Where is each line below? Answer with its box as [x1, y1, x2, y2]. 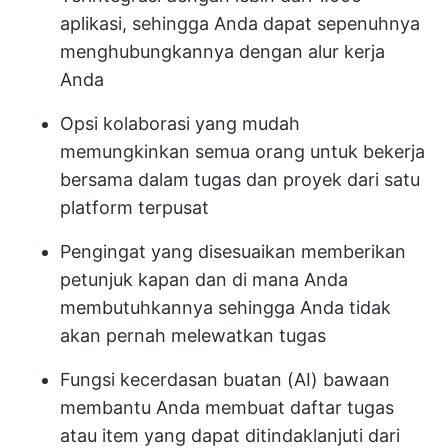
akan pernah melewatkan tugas [60, 324, 326, 346]
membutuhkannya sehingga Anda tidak [60, 296, 391, 318]
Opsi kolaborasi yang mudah [60, 112, 300, 134]
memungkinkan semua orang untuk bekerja [60, 140, 425, 162]
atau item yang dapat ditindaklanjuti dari [60, 424, 400, 446]
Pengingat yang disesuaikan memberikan [60, 240, 406, 262]
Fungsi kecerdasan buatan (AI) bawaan [60, 368, 390, 390]
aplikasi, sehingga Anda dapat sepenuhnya [60, 12, 420, 34]
